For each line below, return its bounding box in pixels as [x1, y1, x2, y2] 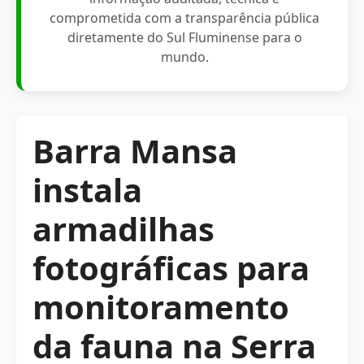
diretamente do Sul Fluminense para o [67, 28, 302, 46]
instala [32, 167, 142, 212]
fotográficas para [32, 245, 310, 290]
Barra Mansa [32, 128, 237, 173]
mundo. [160, 48, 209, 66]
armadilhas [32, 206, 214, 251]
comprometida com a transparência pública [50, 9, 319, 27]
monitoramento [32, 284, 289, 329]
